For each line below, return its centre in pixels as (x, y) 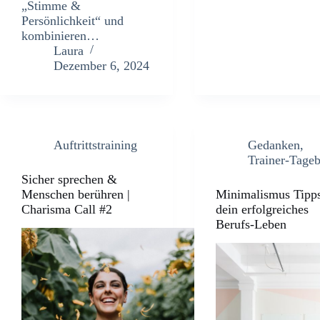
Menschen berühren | (76, 194)
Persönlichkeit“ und (72, 20)
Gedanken (274, 145)
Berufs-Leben (251, 224)
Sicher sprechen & (69, 179)
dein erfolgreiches (262, 209)
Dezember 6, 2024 (101, 65)
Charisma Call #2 (67, 209)
